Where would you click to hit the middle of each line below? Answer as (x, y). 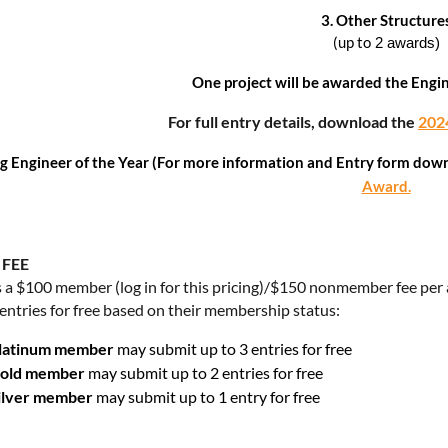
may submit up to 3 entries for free (233, 348)
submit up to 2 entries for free (220, 372)
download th (362, 121)
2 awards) (405, 42)
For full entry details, (243, 121)
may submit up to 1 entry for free (206, 396)
